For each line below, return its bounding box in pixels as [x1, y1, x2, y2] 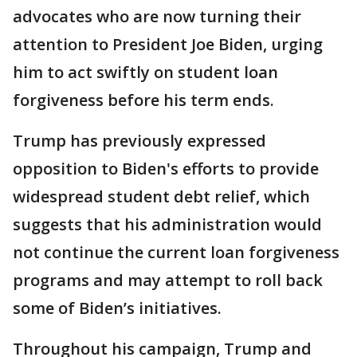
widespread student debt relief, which [13, 186, 310, 207]
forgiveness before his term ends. [13, 89, 274, 111]
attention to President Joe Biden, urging [13, 33, 323, 55]
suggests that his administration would [13, 214, 322, 235]
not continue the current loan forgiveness [13, 241, 339, 263]
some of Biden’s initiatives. [13, 297, 222, 319]
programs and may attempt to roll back [13, 269, 323, 291]
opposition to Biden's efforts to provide [13, 158, 319, 179]
